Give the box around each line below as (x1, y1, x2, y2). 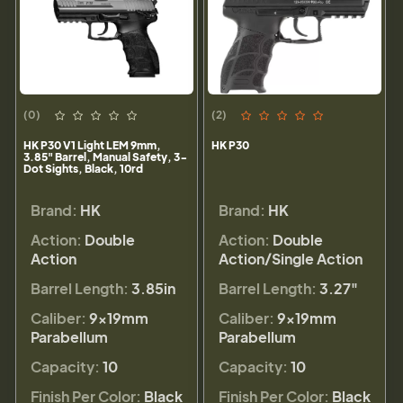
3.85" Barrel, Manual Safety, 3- (23, 149, 188, 164)
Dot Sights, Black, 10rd (23, 161, 143, 175)
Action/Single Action (219, 248, 363, 268)
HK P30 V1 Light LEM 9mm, (23, 138, 161, 152)
